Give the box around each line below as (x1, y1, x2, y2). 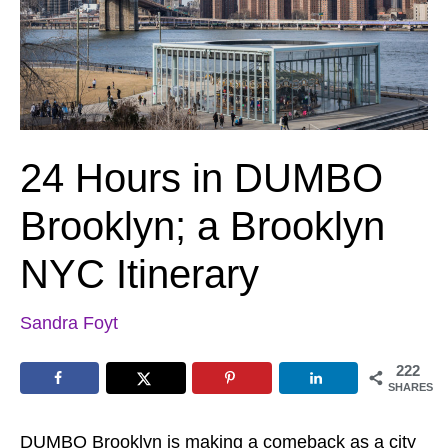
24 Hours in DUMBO (20, 155, 383, 200)
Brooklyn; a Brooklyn (20, 203, 385, 248)
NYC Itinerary (20, 251, 259, 296)
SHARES (388, 380, 433, 393)
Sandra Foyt (20, 312, 118, 333)
